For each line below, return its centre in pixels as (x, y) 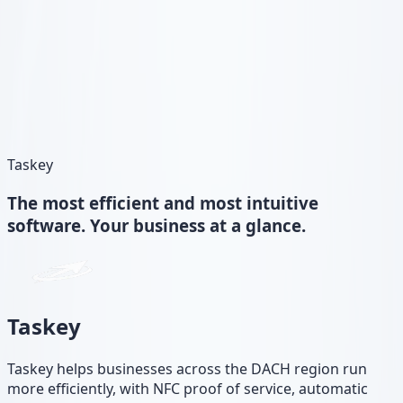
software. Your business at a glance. (157, 225)
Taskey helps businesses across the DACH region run (187, 369)
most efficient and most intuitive (180, 202)
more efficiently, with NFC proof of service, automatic (188, 389)
